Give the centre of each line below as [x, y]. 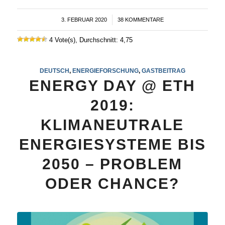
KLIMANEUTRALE [113, 125]
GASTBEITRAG [163, 70]
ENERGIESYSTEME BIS [112, 144]
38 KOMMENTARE [140, 19]
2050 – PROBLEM [113, 164]
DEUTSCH [54, 70]
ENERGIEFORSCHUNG [105, 70]
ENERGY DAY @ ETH [113, 85]
